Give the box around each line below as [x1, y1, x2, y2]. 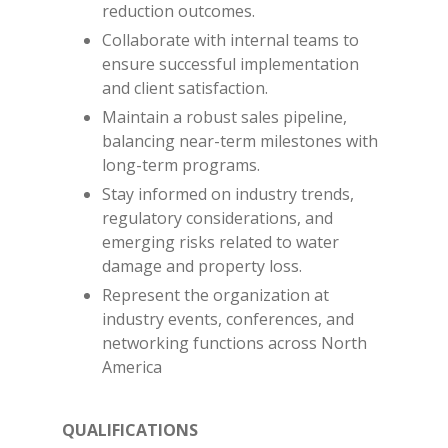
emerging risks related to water [102, 231, 339, 253]
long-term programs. [102, 154, 260, 176]
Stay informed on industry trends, [102, 183, 354, 205]
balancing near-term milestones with [102, 130, 378, 152]
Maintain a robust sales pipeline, [102, 106, 347, 128]
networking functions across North [102, 332, 367, 354]
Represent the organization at [102, 284, 329, 306]
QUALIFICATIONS [62, 419, 198, 441]
